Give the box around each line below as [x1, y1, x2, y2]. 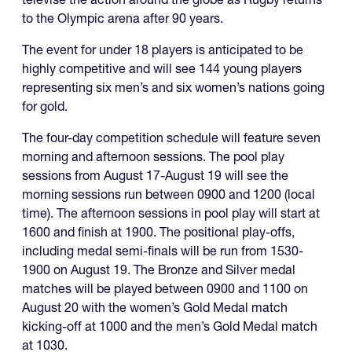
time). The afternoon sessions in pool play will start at [22, 205, 320, 222]
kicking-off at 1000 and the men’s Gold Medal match [22, 318, 317, 335]
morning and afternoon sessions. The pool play [22, 148, 284, 165]
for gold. [22, 98, 68, 115]
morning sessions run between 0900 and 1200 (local [22, 186, 315, 203]
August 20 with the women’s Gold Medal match [22, 299, 288, 316]
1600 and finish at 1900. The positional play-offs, [22, 224, 295, 240]
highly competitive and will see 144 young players [22, 60, 302, 77]
